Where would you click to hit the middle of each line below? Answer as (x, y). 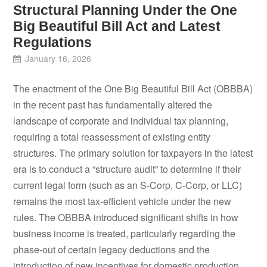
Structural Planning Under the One (125, 10)
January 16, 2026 (58, 58)
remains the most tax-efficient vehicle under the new (122, 201)
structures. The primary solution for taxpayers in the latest (133, 153)
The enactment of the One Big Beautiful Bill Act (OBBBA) (133, 89)
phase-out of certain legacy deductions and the (112, 250)
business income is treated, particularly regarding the (125, 234)
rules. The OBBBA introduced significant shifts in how (126, 218)
